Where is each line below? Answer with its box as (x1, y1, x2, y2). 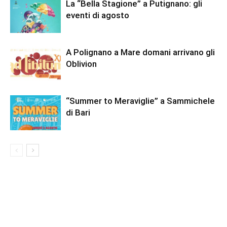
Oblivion (66, 59, 97, 69)
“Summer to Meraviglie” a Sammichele (66, 96, 215, 106)
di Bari (66, 107, 90, 118)
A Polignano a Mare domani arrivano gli (66, 47, 215, 57)
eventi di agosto (66, 10, 129, 20)
